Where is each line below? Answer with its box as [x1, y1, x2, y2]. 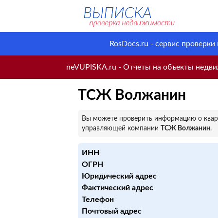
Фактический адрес [82, 184, 153, 192]
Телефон [82, 196, 114, 203]
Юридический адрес [82, 172, 157, 180]
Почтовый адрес [82, 207, 142, 215]
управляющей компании [82, 125, 161, 132]
